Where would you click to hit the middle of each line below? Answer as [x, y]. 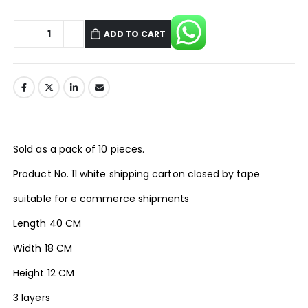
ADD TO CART [135, 34]
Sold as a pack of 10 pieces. [79, 150]
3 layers [32, 298]
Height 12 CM [44, 273]
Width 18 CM [43, 249]
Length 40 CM [47, 224]
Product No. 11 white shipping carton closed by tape [136, 174]
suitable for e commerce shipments [101, 199]
